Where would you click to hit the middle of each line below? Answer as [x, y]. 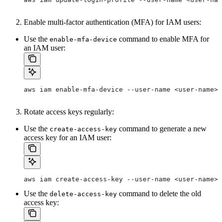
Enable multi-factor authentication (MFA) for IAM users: [112, 22]
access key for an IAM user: [68, 138]
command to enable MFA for [163, 39]
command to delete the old [159, 194]
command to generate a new [162, 129]
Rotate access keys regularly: [69, 112]
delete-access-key [83, 194]
